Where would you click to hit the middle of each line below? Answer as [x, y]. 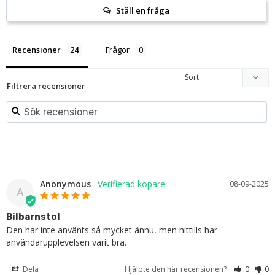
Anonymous [65, 184]
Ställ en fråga [142, 10]
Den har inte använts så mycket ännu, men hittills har [112, 230]
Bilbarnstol [33, 216]
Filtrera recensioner [46, 86]
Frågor [118, 49]
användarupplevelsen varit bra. [66, 242]
